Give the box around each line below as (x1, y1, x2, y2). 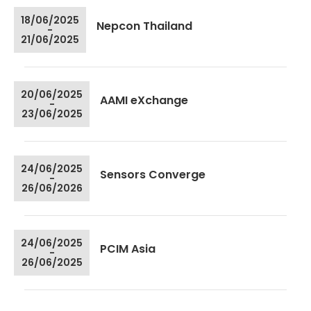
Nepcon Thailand (96, 18, 192, 35)
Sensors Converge (100, 167, 205, 183)
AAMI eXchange (100, 92, 188, 109)
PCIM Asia (100, 241, 155, 258)
